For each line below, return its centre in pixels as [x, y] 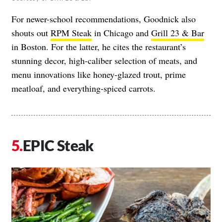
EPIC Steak [58, 145]
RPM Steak [71, 32]
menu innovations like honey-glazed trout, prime [99, 74]
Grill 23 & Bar [178, 32]
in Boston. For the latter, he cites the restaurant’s [99, 46]
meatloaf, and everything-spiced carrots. [83, 88]
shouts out [31, 32]
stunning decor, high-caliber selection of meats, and [104, 60]
